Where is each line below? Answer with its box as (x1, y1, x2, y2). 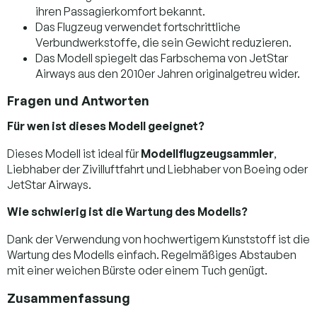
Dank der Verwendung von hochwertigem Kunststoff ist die (7, 231, 310, 246)
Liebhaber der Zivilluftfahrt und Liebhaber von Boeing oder (7, 161, 308, 176)
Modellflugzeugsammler (141, 146, 274, 161)
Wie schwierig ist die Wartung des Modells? (7, 204, 248, 219)
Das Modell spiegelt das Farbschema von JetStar (35, 50, 288, 65)
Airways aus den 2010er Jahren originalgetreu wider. (35, 66, 300, 81)
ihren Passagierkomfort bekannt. (35, 4, 205, 18)
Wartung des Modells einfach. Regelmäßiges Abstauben (7, 247, 296, 262)
